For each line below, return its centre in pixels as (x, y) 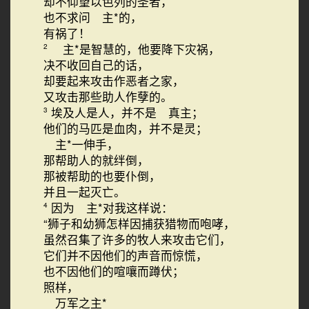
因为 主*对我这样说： (112, 208)
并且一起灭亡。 (84, 192)
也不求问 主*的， (92, 17)
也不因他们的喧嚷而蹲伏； (113, 271)
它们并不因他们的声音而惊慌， (125, 255)
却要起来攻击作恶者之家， (113, 81)
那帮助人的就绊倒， (96, 160)
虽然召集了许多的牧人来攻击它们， (137, 239)
